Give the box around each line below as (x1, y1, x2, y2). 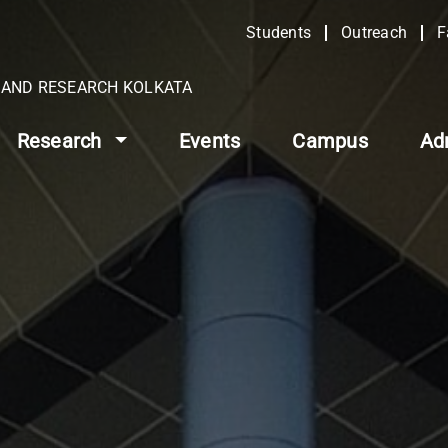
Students (246, 23, 311, 42)
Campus (292, 129, 368, 153)
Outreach (341, 23, 407, 42)
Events (178, 129, 241, 153)
